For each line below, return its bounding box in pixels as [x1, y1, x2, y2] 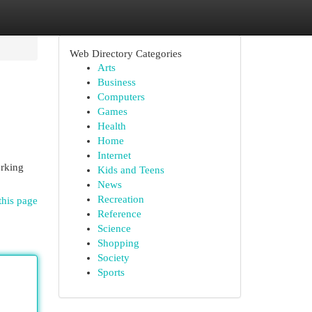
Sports [97, 267, 125, 278]
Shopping [97, 237, 139, 249]
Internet [97, 150, 131, 161]
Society [97, 252, 130, 263]
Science [97, 223, 131, 234]
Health [97, 120, 126, 132]
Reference [97, 208, 141, 219]
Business [97, 77, 136, 88]
